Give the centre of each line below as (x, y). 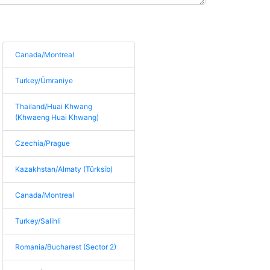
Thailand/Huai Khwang (54, 106)
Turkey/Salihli (38, 221)
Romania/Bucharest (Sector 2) (66, 247)
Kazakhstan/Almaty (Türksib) (64, 169)
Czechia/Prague (43, 143)
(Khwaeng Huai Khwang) (57, 117)
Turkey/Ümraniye (44, 80)
